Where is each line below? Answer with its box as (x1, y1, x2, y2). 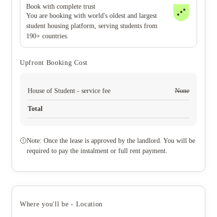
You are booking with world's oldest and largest (26, 12, 157, 19)
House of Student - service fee (28, 87, 110, 94)
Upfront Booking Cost (20, 59, 88, 66)
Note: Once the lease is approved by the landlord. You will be (27, 137, 195, 144)
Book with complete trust (26, 3, 95, 10)
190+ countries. (26, 32, 69, 40)
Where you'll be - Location (20, 201, 103, 208)
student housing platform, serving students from (26, 22, 157, 30)
